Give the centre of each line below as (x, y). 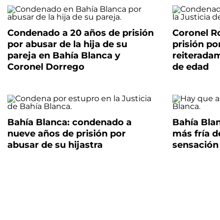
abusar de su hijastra (55, 145)
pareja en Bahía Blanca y (64, 56)
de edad (190, 67)
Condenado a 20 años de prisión (81, 33)
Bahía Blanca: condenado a (69, 123)
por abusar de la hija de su (67, 44)
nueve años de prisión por (67, 134)
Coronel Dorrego (46, 67)
